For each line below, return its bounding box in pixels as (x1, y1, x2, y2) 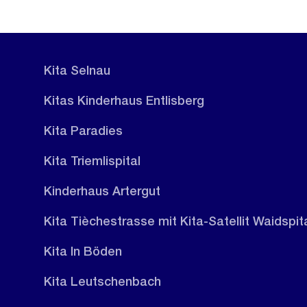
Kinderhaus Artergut (44, 183, 160, 198)
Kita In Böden (44, 243, 122, 258)
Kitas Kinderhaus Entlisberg (44, 93, 204, 108)
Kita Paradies (44, 123, 123, 138)
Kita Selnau (44, 62, 110, 77)
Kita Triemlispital (44, 153, 140, 168)
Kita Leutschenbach (44, 273, 161, 288)
